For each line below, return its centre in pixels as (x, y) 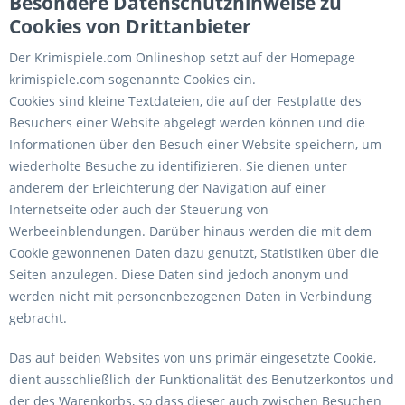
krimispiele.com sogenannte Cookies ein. (132, 79)
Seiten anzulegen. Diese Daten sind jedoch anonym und (179, 274)
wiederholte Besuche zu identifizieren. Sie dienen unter (178, 166)
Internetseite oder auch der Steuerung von (139, 209)
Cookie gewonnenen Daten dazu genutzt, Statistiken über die (194, 253)
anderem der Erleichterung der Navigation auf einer (168, 188)
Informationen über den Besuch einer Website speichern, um (195, 144)
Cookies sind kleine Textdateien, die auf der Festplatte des (185, 101)
